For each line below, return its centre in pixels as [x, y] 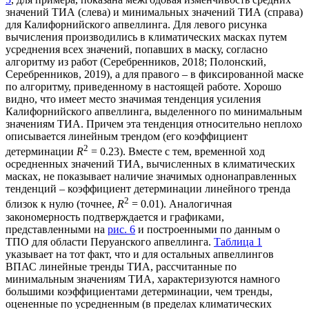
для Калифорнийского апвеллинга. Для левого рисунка [136, 25]
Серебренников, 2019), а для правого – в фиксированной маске [154, 74]
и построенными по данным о [208, 229]
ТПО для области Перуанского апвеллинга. [110, 241]
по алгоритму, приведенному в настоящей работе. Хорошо [143, 87]
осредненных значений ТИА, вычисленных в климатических [150, 164]
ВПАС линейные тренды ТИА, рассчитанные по [121, 266]
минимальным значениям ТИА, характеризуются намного [143, 279]
